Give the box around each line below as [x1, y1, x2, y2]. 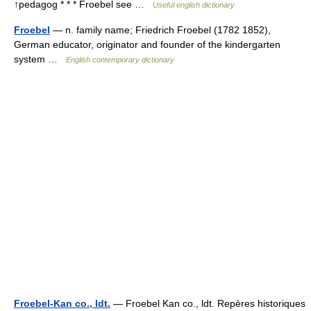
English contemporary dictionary [66, 56, 174, 64]
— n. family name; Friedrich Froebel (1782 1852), [50, 24, 271, 35]
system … [14, 53, 66, 65]
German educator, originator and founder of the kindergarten [14, 39, 280, 50]
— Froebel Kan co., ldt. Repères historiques [110, 298, 305, 309]
